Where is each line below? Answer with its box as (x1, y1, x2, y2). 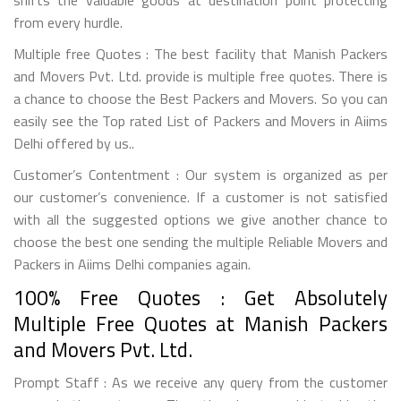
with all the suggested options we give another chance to (13, 208, 388, 230)
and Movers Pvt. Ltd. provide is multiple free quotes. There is (13, 64, 388, 87)
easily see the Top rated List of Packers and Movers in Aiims (13, 109, 388, 132)
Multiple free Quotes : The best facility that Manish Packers (13, 42, 388, 64)
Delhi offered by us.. (13, 132, 134, 154)
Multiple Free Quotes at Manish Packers (13, 307, 388, 339)
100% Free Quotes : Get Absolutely (13, 281, 388, 313)
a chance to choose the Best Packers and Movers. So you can (13, 87, 388, 109)
